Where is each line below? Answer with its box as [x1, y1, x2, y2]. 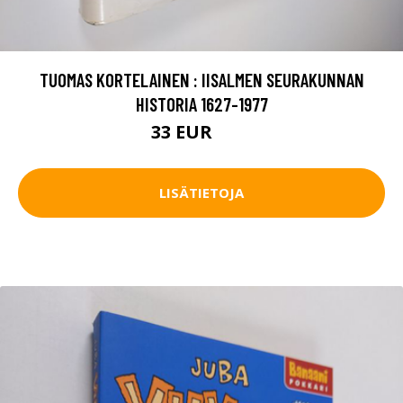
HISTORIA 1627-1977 [135, 92, 268, 115]
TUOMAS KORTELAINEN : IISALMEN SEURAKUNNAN [39, 67, 364, 91]
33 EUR [151, 119, 217, 144]
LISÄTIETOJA [159, 184, 244, 201]
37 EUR [217, 126, 252, 142]
